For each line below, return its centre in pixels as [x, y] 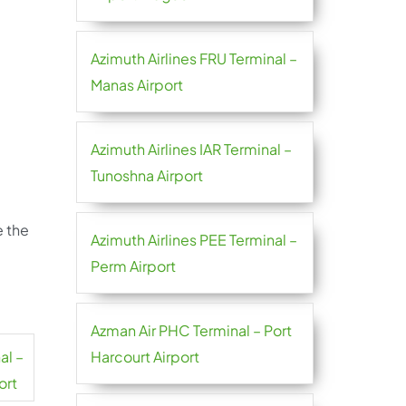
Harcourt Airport [145, 357]
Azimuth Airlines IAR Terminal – [191, 149]
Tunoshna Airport [146, 175]
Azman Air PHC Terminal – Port [191, 330]
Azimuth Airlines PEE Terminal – [193, 240]
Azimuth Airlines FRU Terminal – [193, 58]
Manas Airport [136, 85]
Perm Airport [133, 266]
